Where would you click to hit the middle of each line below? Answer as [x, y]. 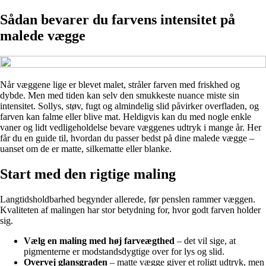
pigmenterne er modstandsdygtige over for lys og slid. [124, 251]
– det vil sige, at [205, 240]
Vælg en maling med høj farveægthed [99, 240]
